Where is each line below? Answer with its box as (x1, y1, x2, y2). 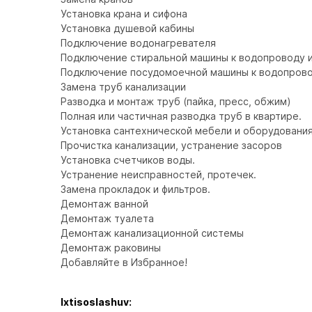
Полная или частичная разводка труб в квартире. (61, 110, 302, 122)
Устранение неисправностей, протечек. (61, 169, 256, 180)
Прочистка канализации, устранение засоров (61, 139, 282, 151)
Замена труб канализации (61, 81, 186, 93)
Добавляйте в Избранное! (61, 256, 187, 268)
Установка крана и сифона (61, 8, 187, 19)
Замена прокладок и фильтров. (61, 183, 210, 195)
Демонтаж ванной (61, 198, 148, 210)
